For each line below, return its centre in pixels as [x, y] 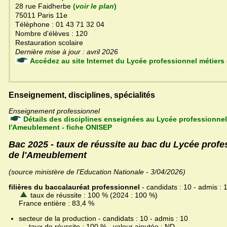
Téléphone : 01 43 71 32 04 [60, 25]
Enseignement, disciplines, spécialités [82, 95]
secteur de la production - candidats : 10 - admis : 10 [103, 219]
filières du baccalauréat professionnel [74, 187]
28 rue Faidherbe [44, 6]
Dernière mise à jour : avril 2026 [110, 52]
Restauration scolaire [49, 43]
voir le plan [95, 6]
